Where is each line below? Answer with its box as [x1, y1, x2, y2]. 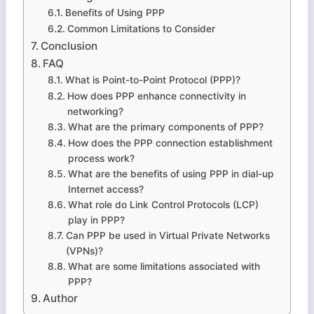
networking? [67, 105, 123, 117]
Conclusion [41, 39, 98, 53]
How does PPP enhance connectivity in [67, 90, 246, 102]
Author [43, 291, 78, 305]
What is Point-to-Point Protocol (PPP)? [64, 74, 240, 86]
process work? [67, 152, 135, 164]
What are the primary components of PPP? [67, 121, 264, 132]
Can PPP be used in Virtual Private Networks [65, 229, 270, 241]
